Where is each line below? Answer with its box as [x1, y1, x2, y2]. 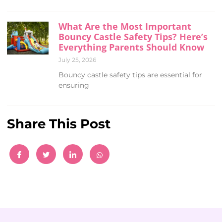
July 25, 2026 [58, 56, 96, 64]
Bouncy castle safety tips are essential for [58, 70, 202, 80]
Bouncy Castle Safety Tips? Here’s [58, 31, 208, 43]
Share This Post [7, 115, 111, 132]
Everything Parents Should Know [58, 41, 204, 54]
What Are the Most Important [58, 20, 191, 33]
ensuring [58, 81, 89, 90]
